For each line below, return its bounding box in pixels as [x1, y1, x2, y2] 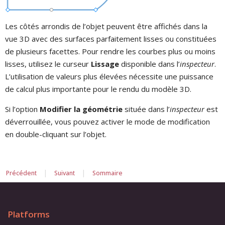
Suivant [54, 168, 75, 177]
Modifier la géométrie [40, 104, 123, 115]
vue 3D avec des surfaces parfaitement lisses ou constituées [5, 34, 216, 44]
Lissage [91, 59, 119, 69]
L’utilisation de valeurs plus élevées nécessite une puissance [5, 71, 213, 82]
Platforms [8, 208, 50, 220]
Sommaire [92, 168, 123, 177]
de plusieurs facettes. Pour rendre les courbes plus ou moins [5, 46, 215, 57]
